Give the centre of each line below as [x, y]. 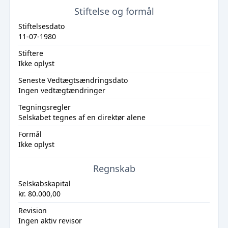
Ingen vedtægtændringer [62, 90]
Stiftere [31, 53]
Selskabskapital [44, 183]
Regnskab [114, 168]
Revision [32, 210]
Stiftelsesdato [41, 26]
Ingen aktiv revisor [50, 221]
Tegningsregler [44, 107]
